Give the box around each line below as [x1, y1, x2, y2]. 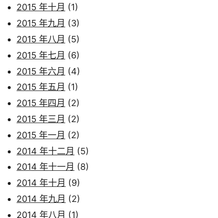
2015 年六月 [17, 66, 65, 76]
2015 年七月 [17, 50, 65, 60]
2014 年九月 [17, 194, 66, 204]
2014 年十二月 [17, 145, 74, 156]
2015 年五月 [17, 82, 65, 92]
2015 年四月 [17, 98, 65, 109]
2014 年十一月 [17, 162, 74, 172]
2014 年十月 [17, 178, 66, 188]
